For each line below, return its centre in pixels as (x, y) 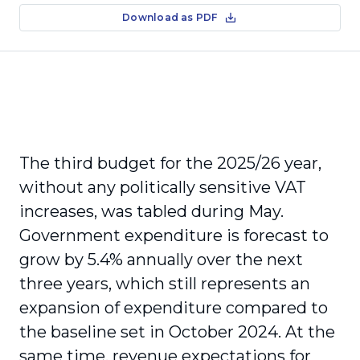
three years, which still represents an (165, 284)
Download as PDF (170, 17)
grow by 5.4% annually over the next (161, 260)
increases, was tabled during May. (151, 211)
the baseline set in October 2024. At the (177, 332)
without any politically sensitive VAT (163, 187)
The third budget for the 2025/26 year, (170, 163)
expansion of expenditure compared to (174, 308)
